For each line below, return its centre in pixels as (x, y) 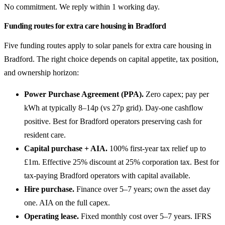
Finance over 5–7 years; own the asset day (142, 189)
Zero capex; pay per (176, 94)
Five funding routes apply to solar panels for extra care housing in (108, 45)
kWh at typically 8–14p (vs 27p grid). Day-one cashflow (114, 107)
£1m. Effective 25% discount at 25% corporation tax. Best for (122, 162)
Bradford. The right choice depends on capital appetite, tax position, (111, 59)
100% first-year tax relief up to (157, 148)
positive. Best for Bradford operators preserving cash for (113, 121)
